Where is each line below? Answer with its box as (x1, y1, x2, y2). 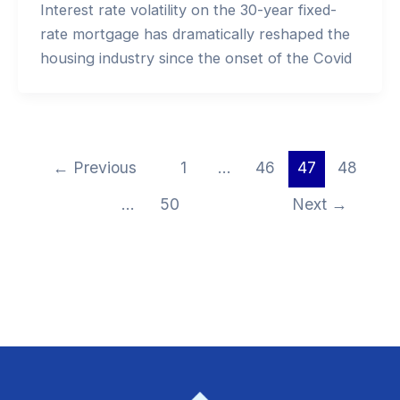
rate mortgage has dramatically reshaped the (39, 24, 350, 43)
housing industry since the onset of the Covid (39, 48, 352, 67)
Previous (69, 158, 137, 178)
